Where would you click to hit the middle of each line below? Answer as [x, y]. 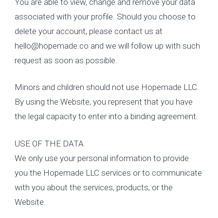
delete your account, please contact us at [89, 31]
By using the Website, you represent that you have [104, 102]
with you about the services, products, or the [94, 187]
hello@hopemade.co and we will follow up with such [107, 45]
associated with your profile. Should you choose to [105, 16]
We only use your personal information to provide [102, 158]
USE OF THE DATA [49, 143]
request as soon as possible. [66, 60]
